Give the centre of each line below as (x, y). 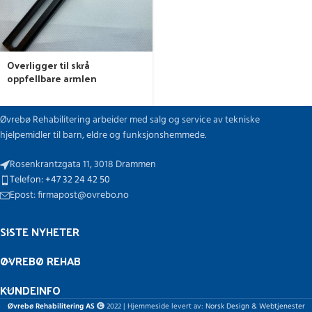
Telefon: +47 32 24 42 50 (60, 180)
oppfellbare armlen (52, 79)
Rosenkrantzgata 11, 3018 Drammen (83, 165)
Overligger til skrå (48, 65)
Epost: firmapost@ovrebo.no (69, 196)
